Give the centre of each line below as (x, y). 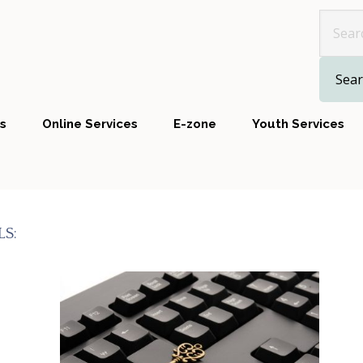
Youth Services (298, 124)
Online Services (90, 124)
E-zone (195, 124)
